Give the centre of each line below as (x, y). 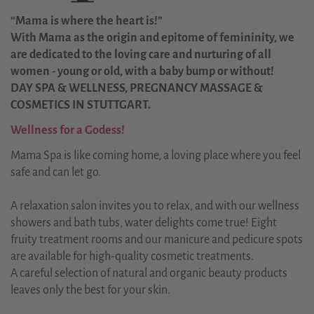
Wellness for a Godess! (68, 130)
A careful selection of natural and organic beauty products (149, 273)
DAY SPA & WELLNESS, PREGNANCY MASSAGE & (137, 88)
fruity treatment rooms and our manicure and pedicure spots (157, 239)
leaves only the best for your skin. (90, 290)
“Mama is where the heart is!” (87, 21)
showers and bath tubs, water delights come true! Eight (144, 223)
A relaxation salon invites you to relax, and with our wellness (155, 206)
